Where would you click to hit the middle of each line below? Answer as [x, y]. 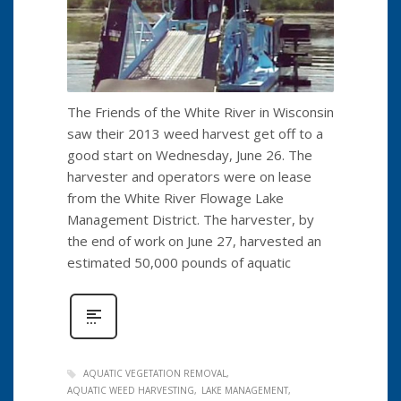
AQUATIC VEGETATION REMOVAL [155, 373]
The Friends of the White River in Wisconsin [200, 111]
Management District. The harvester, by [191, 219]
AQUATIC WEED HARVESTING [131, 391]
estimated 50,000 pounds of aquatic [179, 262]
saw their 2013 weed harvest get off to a [195, 133]
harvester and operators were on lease [189, 176]
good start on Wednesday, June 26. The [190, 154]
